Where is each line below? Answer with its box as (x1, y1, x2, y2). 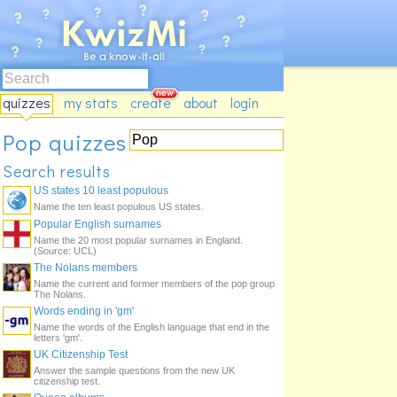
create (130, 93, 171, 112)
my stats (64, 93, 118, 112)
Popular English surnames (34, 218, 161, 230)
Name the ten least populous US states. (34, 201, 204, 212)
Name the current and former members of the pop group (34, 278, 275, 289)
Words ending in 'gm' (34, 305, 134, 317)
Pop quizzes (3, 128, 127, 157)
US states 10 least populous (34, 184, 168, 197)
